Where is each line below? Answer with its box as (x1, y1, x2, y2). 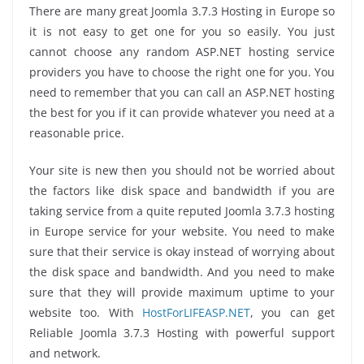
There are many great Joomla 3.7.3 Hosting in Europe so (29, 3, 335, 19)
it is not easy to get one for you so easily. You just (29, 24, 335, 40)
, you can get (250, 305, 335, 321)
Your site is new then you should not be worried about (29, 162, 335, 179)
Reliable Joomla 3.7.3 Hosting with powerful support (29, 325, 335, 341)
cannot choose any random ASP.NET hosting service (29, 44, 335, 60)
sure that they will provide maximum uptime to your (29, 284, 335, 301)
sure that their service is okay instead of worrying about (29, 244, 335, 260)
